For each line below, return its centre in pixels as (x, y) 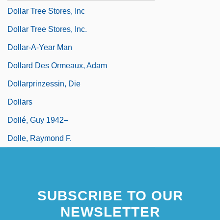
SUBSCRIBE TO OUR (110, 195)
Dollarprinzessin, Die (44, 83)
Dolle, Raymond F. (40, 138)
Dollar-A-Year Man (40, 47)
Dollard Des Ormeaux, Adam (57, 65)
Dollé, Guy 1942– (38, 120)
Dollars (20, 102)
